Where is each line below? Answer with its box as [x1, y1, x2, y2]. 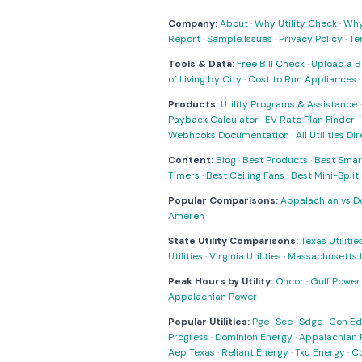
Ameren [168, 209, 204, 222]
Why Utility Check [255, 17, 337, 30]
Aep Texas [168, 346, 215, 359]
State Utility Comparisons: [168, 234, 298, 247]
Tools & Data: [168, 57, 234, 70]
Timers [168, 169, 200, 182]
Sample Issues [207, 32, 272, 45]
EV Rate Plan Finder [265, 113, 355, 126]
